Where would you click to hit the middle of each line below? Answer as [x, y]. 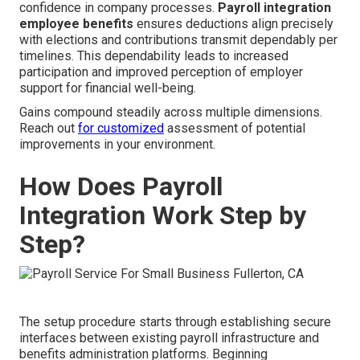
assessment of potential [235, 129]
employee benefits [76, 24]
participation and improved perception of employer [161, 72]
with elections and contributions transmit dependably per [178, 40]
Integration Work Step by [163, 216]
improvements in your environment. [117, 145]
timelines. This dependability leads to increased [154, 56]
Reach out [49, 129]
